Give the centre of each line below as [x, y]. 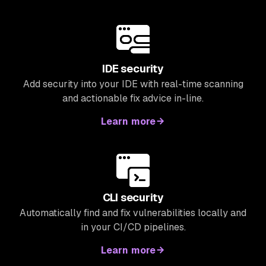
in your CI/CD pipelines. [133, 227]
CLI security [133, 198]
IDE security [133, 69]
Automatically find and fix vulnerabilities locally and [133, 213]
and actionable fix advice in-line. [133, 99]
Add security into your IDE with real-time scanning [133, 84]
